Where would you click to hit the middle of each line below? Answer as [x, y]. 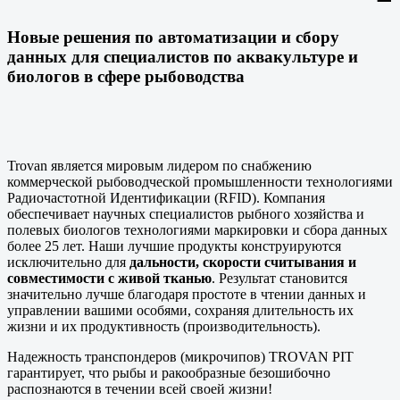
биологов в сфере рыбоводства [126, 76]
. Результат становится [279, 278]
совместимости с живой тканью [109, 278]
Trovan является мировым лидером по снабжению [159, 165]
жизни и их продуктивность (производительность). [164, 326]
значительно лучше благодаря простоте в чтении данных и [187, 294]
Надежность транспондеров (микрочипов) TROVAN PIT [180, 356]
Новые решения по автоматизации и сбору [173, 37]
